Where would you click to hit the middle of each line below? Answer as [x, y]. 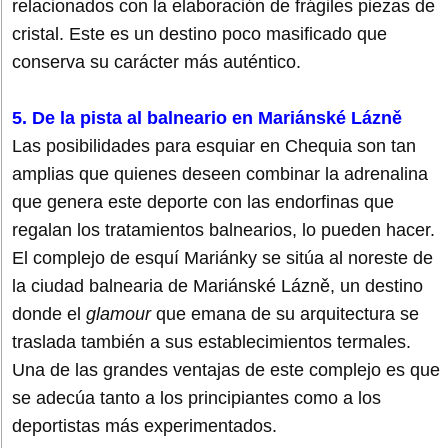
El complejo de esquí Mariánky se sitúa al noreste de [222, 257]
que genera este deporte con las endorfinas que [203, 201]
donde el [49, 313]
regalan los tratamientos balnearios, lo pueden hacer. [223, 229]
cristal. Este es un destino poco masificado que [199, 33]
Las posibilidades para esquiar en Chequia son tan [214, 145]
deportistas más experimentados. [144, 425]
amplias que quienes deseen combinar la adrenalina [220, 173]
